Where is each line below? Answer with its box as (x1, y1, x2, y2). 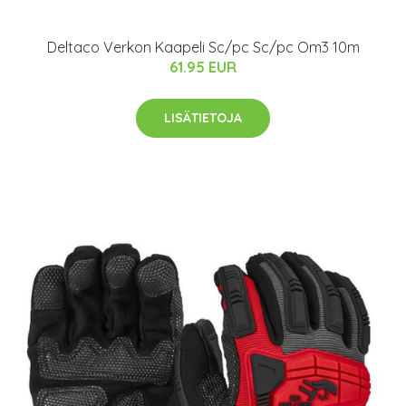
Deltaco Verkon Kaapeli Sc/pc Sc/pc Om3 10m (46, 37, 360, 56)
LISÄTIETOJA (164, 109, 242, 126)
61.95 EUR (169, 57, 237, 76)
